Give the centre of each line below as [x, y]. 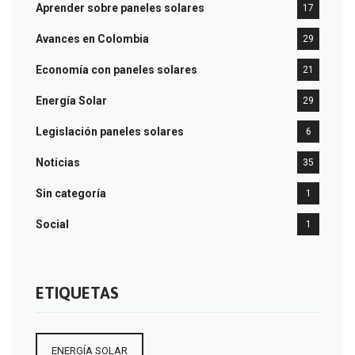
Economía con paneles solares [116, 69]
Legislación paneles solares [110, 131]
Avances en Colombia [92, 38]
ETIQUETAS [77, 292]
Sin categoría [71, 193]
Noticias [58, 162]
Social [52, 224]
